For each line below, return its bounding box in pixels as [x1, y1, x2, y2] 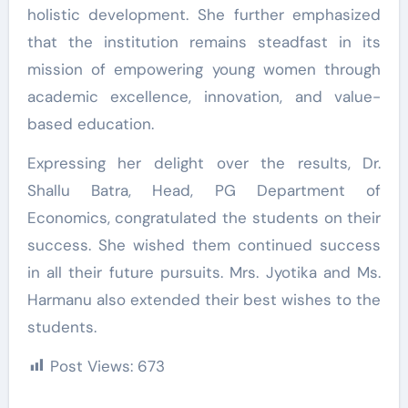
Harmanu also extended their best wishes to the [26, 289, 382, 310]
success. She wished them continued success [26, 234, 382, 255]
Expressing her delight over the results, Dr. [26, 152, 382, 173]
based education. [26, 113, 154, 134]
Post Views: [49, 355, 133, 376]
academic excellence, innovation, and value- [26, 86, 382, 107]
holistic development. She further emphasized [26, 4, 382, 25]
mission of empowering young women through [26, 58, 382, 79]
